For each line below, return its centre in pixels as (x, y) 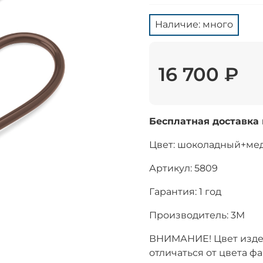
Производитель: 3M (197, 215)
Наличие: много (194, 25)
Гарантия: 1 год (185, 192)
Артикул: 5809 (183, 168)
